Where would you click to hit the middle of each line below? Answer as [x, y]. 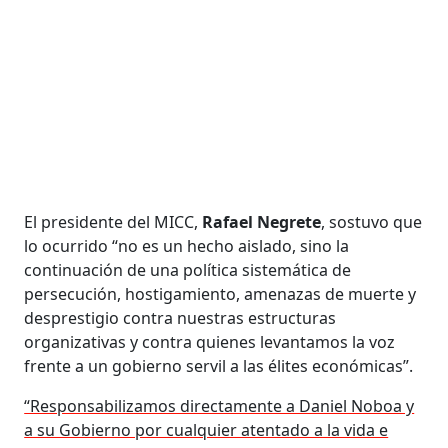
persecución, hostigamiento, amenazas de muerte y [220, 293]
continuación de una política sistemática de [188, 269]
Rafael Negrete [262, 221]
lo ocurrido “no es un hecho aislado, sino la [187, 245]
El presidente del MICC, [113, 221]
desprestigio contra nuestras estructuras [180, 317]
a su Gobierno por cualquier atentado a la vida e [206, 429]
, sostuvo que [372, 221]
